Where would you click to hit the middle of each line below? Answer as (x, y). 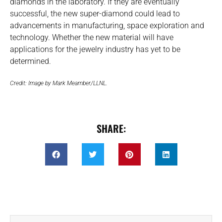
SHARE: (111, 129)
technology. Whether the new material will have (92, 38)
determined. (30, 61)
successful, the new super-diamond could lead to (95, 14)
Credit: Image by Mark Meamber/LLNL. (59, 83)
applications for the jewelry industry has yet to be (95, 50)
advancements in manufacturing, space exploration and (107, 26)
